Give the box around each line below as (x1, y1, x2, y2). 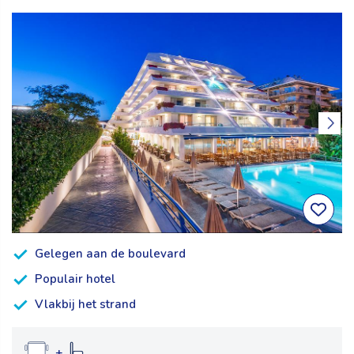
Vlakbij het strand (35, 296, 136, 313)
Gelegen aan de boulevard (35, 246, 186, 262)
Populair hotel (35, 271, 115, 288)
